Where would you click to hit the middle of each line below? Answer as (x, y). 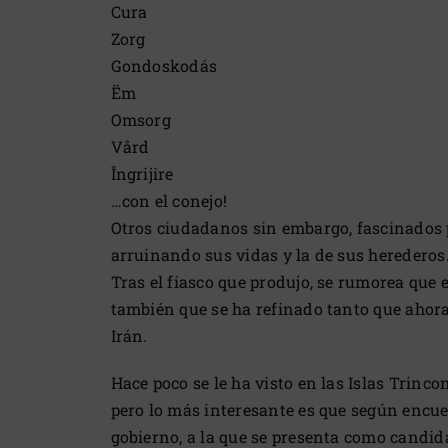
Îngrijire (142, 174)
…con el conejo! (169, 201)
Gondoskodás (164, 66)
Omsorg (140, 120)
